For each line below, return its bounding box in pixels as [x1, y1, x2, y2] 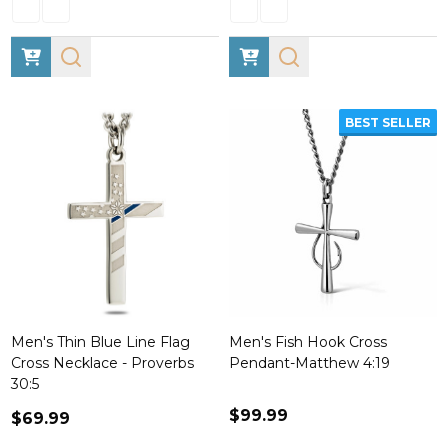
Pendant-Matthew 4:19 [229, 354, 390, 372]
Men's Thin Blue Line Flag [11, 333, 190, 351]
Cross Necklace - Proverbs [11, 354, 194, 372]
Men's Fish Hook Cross [229, 333, 387, 351]
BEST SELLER [345, 115, 431, 130]
